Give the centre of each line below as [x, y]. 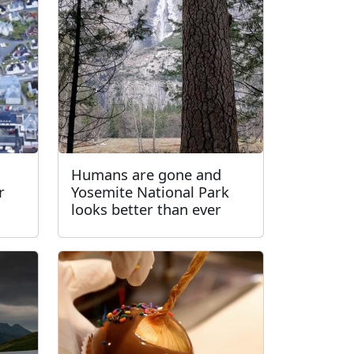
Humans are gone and [146, 174]
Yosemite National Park [150, 192]
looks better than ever [146, 209]
